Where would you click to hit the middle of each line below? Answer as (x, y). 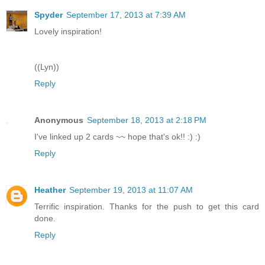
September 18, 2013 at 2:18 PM (147, 120)
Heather (50, 190)
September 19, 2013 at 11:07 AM (131, 190)
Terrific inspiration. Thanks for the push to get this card (147, 206)
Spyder (49, 14)
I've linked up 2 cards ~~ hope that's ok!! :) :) (117, 136)
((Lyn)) (47, 67)
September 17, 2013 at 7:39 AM (126, 14)
